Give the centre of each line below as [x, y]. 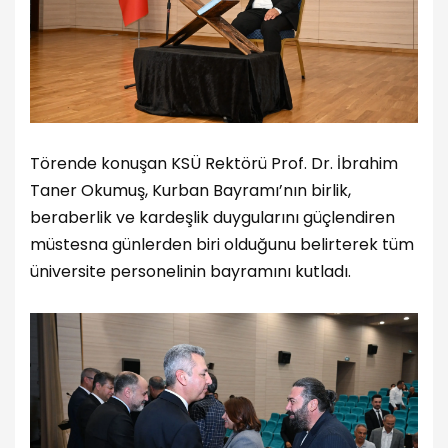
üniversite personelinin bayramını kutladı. [190, 272]
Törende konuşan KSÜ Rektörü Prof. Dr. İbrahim [214, 164]
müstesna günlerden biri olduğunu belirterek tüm [222, 245]
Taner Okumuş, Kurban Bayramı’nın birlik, [190, 191]
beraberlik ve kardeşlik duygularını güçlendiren [212, 218]
